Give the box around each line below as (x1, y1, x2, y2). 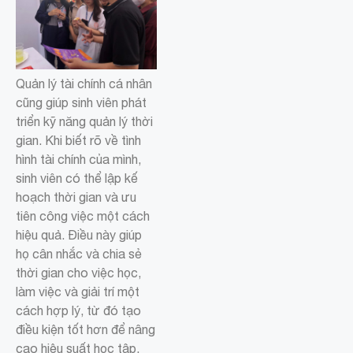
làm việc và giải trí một (16, 284, 139, 299)
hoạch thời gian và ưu (16, 190, 136, 205)
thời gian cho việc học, (16, 266, 141, 281)
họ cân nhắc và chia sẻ (16, 247, 142, 262)
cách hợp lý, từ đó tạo (16, 303, 141, 318)
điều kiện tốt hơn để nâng (16, 322, 155, 337)
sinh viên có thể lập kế (16, 171, 138, 186)
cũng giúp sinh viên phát (16, 95, 147, 110)
